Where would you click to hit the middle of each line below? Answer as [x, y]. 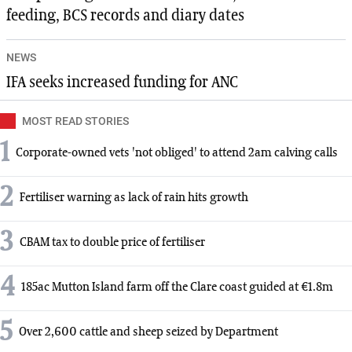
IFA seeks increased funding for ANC [122, 82]
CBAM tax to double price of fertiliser [112, 243]
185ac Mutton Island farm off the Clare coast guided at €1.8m [177, 288]
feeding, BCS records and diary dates [125, 15]
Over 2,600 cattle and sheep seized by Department [148, 333]
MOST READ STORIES [75, 121]
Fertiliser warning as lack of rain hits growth [134, 198]
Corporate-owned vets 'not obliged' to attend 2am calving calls [177, 154]
